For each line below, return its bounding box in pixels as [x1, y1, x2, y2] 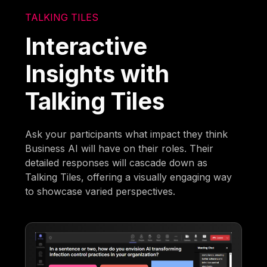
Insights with [25, 60, 170, 88]
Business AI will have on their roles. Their [25, 142, 214, 155]
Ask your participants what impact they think [25, 128, 228, 141]
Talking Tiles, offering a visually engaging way [25, 171, 232, 184]
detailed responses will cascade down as [25, 157, 208, 169]
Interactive [25, 32, 148, 61]
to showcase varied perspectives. [25, 185, 176, 198]
